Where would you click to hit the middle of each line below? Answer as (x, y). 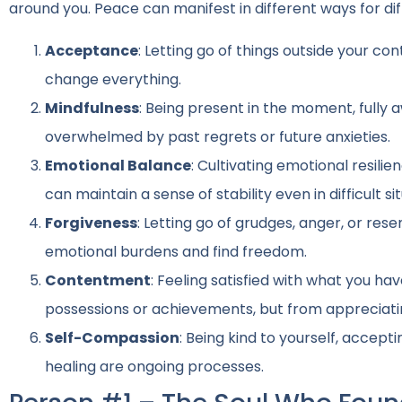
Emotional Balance (118, 165)
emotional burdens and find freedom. (176, 251)
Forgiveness (91, 223)
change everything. (113, 79)
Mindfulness (92, 108)
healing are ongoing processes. (154, 366)
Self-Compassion (112, 337)
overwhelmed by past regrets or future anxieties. (218, 136)
